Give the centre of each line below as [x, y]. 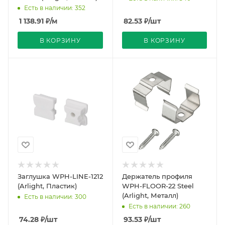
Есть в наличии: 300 [55, 197]
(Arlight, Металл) [150, 195]
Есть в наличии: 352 [55, 8]
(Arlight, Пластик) [47, 186]
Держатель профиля [157, 176]
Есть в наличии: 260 [159, 206]
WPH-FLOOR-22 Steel [158, 186]
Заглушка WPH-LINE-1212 [60, 176]
